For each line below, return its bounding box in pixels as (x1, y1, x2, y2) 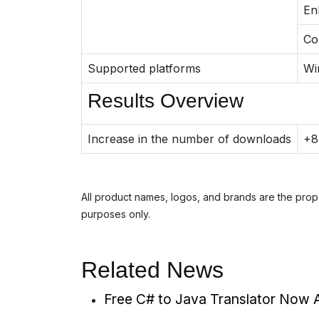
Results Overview (88, 90, 244, 112)
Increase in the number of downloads (88, 132, 291, 146)
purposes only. (81, 208, 150, 220)
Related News (81, 257, 224, 283)
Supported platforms (88, 61, 201, 75)
